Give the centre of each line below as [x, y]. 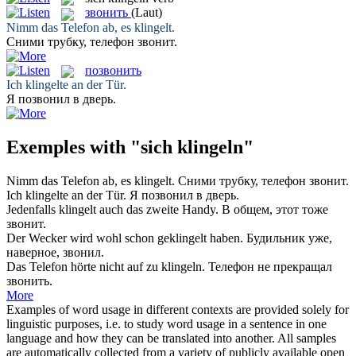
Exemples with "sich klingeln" [130, 147]
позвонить [113, 70]
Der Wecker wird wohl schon [82, 238]
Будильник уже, [289, 238]
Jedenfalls [33, 209]
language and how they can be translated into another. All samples [171, 338]
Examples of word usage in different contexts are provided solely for [178, 309]
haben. [225, 238]
